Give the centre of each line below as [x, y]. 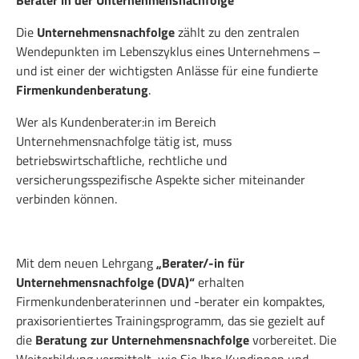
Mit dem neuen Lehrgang [86, 262]
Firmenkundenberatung [82, 89]
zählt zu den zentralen [237, 32]
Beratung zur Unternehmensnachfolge [142, 339]
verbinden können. [67, 198]
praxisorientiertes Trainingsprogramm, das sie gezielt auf [170, 320]
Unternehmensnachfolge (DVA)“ [105, 282]
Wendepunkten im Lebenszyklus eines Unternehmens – [168, 51]
